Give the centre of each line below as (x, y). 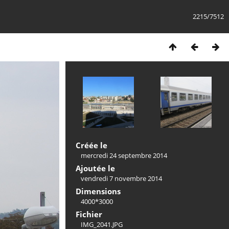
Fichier (89, 214)
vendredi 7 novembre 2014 (121, 178)
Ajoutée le (95, 168)
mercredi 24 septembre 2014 (124, 155)
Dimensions (98, 191)
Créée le (91, 145)
